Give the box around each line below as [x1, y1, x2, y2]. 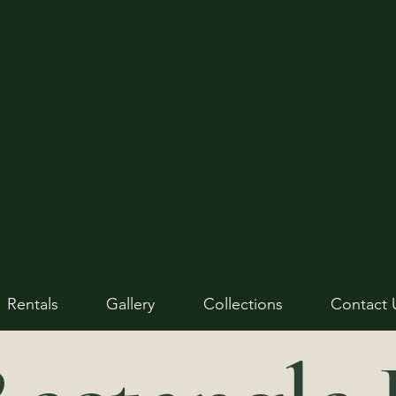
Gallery [106, 294, 156, 315]
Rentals [7, 294, 59, 315]
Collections [202, 294, 283, 315]
